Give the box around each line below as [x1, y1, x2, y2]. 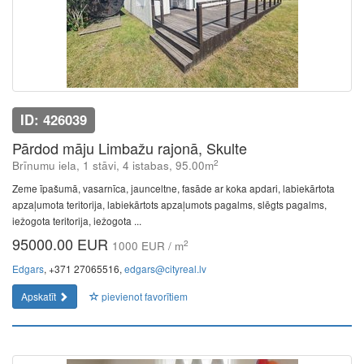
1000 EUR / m [112, 238, 184, 253]
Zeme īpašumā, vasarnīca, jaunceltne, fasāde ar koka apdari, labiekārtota [12, 181, 335, 195]
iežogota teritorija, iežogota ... [12, 214, 141, 227]
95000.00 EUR [12, 233, 112, 254]
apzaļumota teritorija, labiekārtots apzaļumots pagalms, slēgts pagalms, [12, 197, 327, 211]
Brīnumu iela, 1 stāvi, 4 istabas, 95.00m [12, 158, 214, 173]
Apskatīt [21, 289, 58, 303]
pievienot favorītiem [99, 289, 188, 303]
